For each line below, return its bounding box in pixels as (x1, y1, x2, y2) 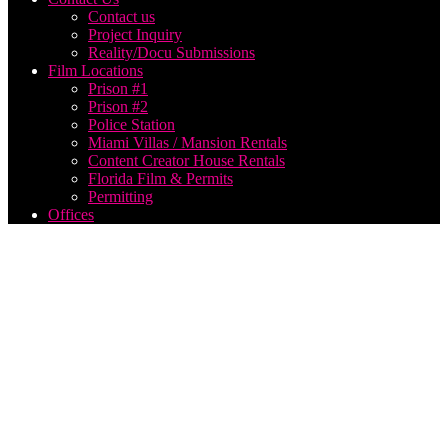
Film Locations (48, 62, 143, 80)
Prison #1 (88, 80, 148, 98)
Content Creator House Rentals (88, 152, 285, 170)
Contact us (88, 8, 155, 26)
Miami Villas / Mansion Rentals (88, 134, 287, 152)
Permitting (88, 188, 153, 206)
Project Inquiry (88, 26, 182, 44)
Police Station (88, 116, 175, 134)
